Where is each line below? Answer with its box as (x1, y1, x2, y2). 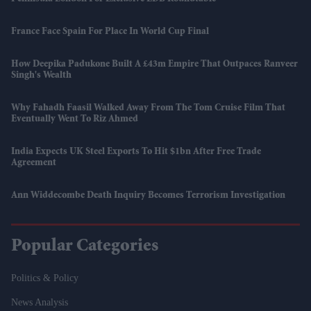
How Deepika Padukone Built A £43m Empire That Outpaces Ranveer (11, 59, 298, 69)
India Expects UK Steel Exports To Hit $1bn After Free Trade (11, 146, 261, 157)
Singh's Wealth (11, 70, 72, 81)
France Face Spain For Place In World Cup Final (11, 26, 209, 37)
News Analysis (11, 296, 68, 308)
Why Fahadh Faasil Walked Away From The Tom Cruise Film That (11, 103, 285, 113)
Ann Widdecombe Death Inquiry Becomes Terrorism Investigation (11, 190, 285, 201)
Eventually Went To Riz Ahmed (11, 114, 138, 124)
